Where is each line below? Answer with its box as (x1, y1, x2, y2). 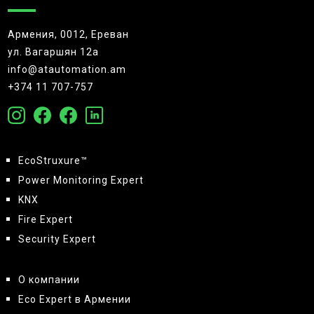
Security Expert (18, 233, 97, 245)
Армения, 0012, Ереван (8, 29, 130, 41)
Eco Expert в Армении (18, 294, 132, 306)
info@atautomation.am (8, 64, 127, 76)
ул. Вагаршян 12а (8, 46, 100, 58)
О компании (18, 274, 81, 286)
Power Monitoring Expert (18, 175, 144, 186)
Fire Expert (18, 214, 74, 226)
